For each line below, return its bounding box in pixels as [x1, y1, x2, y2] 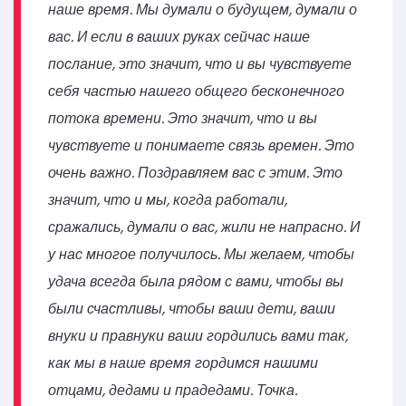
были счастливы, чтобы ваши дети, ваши [48, 298, 335, 320]
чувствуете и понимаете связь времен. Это [48, 135, 354, 157]
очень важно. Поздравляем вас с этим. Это [48, 162, 343, 184]
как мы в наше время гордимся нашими [48, 353, 318, 374]
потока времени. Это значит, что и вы [48, 108, 317, 130]
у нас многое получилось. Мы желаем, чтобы [48, 244, 354, 266]
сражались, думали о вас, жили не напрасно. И [48, 217, 360, 238]
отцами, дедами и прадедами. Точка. [48, 380, 297, 401]
